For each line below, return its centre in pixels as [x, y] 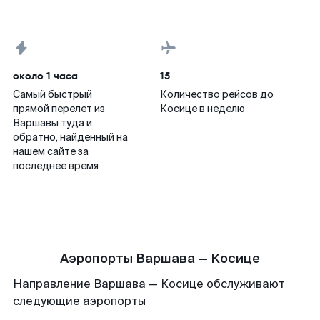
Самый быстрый [52, 94]
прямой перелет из [59, 109]
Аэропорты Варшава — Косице [160, 259]
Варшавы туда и [52, 123]
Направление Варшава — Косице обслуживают [149, 284]
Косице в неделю [202, 109]
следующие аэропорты [79, 301]
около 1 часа [45, 76]
